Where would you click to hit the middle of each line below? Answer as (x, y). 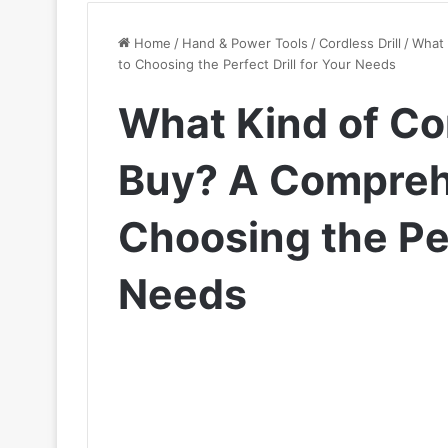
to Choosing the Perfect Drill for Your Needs (257, 64)
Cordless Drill (360, 43)
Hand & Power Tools (245, 43)
